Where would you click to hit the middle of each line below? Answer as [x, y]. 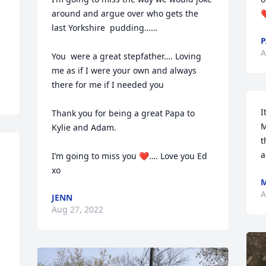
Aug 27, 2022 [78, 209]
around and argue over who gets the [125, 13]
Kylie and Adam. [85, 127]
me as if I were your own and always [124, 70]
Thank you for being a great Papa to [123, 113]
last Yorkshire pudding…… [106, 28]
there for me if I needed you [108, 85]
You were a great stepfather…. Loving [127, 56]
